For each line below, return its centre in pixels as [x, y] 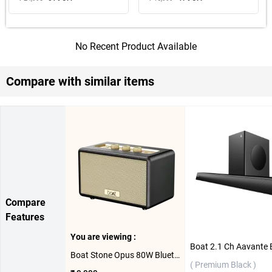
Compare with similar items [80, 82]
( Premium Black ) [223, 265]
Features [25, 217]
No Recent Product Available [136, 47]
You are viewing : [103, 237]
